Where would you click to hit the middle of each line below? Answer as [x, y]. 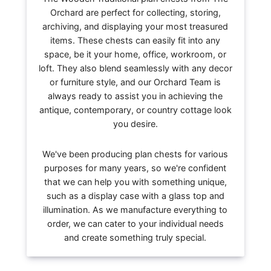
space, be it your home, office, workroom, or [135, 54]
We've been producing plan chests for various [135, 154]
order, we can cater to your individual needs [135, 223]
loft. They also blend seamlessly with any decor [135, 68]
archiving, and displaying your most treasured [135, 27]
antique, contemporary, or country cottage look [135, 110]
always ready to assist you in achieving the [135, 96]
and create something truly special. [135, 237]
